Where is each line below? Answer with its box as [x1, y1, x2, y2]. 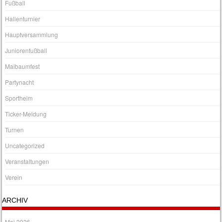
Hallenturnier [5, 14, 41, 23]
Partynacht [5, 78, 34, 87]
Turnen [5, 125, 24, 134]
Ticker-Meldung [5, 110, 47, 118]
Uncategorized [5, 141, 45, 150]
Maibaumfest [5, 62, 40, 71]
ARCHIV [2, 196, 28, 205]
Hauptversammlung [5, 30, 58, 39]
